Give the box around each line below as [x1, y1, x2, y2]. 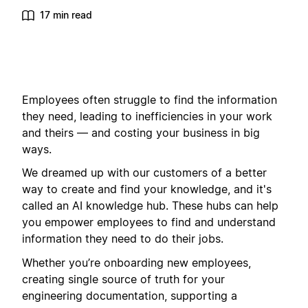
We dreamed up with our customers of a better [22, 166, 267, 180]
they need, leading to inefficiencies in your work [22, 109, 272, 123]
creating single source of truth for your [22, 272, 225, 286]
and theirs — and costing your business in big [22, 126, 260, 140]
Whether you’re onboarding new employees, [22, 255, 251, 269]
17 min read [40, 9, 92, 21]
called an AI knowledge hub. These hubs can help [22, 199, 278, 213]
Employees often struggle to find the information [22, 93, 277, 107]
